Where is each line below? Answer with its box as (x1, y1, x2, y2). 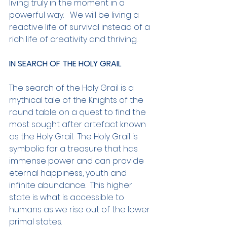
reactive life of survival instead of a (9, 21, 152, 33)
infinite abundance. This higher (9, 179, 134, 192)
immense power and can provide (9, 155, 146, 167)
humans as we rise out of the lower (9, 204, 152, 216)
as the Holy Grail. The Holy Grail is (9, 131, 140, 143)
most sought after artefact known (9, 119, 148, 131)
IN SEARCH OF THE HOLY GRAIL (9, 58, 121, 70)
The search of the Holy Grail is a (9, 82, 136, 94)
